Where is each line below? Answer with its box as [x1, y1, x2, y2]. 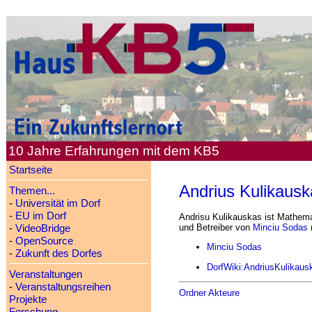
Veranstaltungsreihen [15, 281, 111, 292]
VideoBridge [15, 223, 70, 234]
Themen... [8, 185, 55, 196]
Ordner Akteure [178, 287, 240, 298]
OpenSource [15, 235, 73, 247]
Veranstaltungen [8, 269, 82, 280]
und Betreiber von [178, 222, 253, 233]
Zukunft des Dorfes [15, 248, 102, 259]
